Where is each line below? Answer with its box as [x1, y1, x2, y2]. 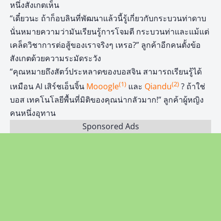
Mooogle [86, 81, 119, 92]
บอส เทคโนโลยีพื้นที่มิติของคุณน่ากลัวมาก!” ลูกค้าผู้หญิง [10, 94, 204, 106]
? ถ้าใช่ [179, 81, 205, 92]
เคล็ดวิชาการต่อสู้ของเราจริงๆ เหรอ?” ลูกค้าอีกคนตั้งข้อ [10, 39, 201, 50]
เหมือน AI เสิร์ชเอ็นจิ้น [10, 81, 86, 92]
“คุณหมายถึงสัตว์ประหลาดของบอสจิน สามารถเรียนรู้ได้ [10, 66, 202, 77]
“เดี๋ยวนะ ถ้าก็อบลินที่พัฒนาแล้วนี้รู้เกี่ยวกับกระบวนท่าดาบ [10, 13, 206, 24]
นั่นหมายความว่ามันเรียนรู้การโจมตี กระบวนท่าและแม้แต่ [10, 26, 209, 37]
